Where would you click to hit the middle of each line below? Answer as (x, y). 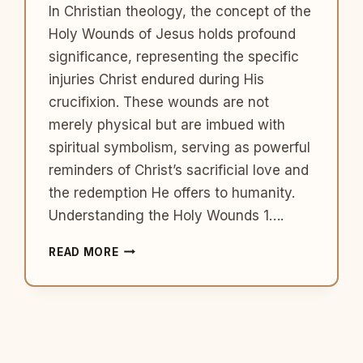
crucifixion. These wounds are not (159, 102)
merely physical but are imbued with (167, 124)
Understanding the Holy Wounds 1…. (167, 215)
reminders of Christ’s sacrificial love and (179, 170)
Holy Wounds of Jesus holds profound (173, 34)
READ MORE (84, 252)
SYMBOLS (148, 333)
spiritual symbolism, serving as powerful (180, 147)
